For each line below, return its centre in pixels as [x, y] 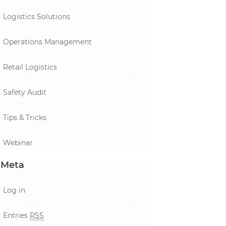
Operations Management [47, 42]
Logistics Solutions [37, 17]
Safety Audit [25, 92]
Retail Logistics [30, 67]
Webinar [18, 143]
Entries [16, 215]
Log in [14, 190]
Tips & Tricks [25, 118]
